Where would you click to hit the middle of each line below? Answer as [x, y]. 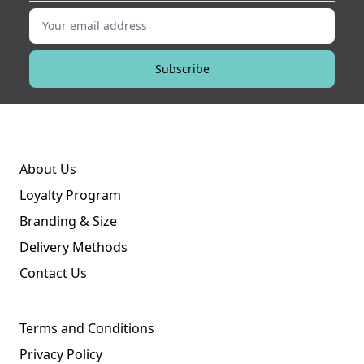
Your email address [81, 15]
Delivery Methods [74, 247]
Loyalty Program [70, 195]
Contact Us [53, 273]
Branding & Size [68, 221]
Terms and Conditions [87, 328]
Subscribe [182, 69]
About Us [48, 169]
